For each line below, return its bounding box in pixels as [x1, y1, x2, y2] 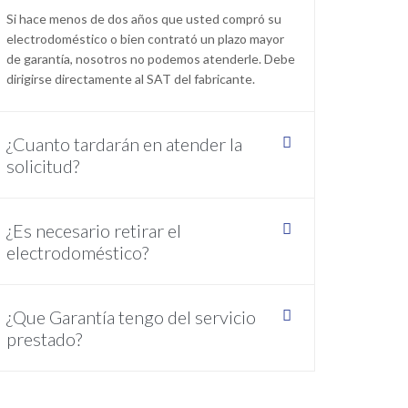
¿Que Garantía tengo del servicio [6, 306, 256, 329]
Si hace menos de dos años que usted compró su [6, 11, 281, 27]
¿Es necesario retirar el [6, 219, 181, 242]
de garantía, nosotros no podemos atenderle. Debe [6, 51, 295, 67]
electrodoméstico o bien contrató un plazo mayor [6, 31, 284, 47]
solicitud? [6, 155, 79, 178]
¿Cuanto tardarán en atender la [6, 133, 242, 156]
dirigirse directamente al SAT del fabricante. [6, 71, 255, 87]
